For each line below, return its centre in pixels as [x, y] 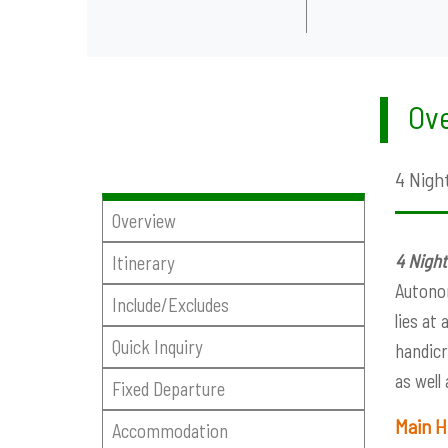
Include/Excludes [170, 305]
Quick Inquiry [157, 347]
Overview [143, 221]
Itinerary [143, 263]
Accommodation [169, 430]
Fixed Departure [168, 388]
